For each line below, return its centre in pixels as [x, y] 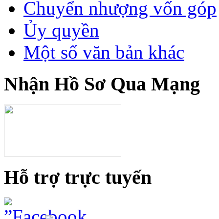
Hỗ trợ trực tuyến [78, 177]
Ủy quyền [61, 30]
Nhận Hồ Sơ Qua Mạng [102, 84]
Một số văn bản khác [104, 52]
